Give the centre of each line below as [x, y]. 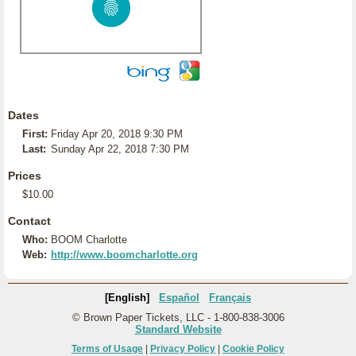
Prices [25, 176]
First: [35, 134]
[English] [127, 298]
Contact [29, 221]
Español [179, 298]
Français [230, 298]
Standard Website [178, 329]
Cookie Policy [253, 349]
